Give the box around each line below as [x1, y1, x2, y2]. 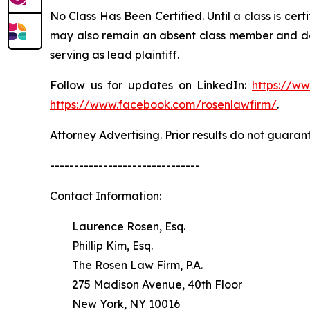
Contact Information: [50, 189, 161, 203]
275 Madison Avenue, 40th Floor [50, 277, 242, 292]
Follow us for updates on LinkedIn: [50, 78, 252, 93]
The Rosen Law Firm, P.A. [50, 258, 203, 273]
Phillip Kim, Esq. [50, 239, 153, 253]
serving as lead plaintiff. [50, 48, 179, 62]
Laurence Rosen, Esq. [50, 219, 185, 234]
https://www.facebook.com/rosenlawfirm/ [50, 98, 277, 112]
